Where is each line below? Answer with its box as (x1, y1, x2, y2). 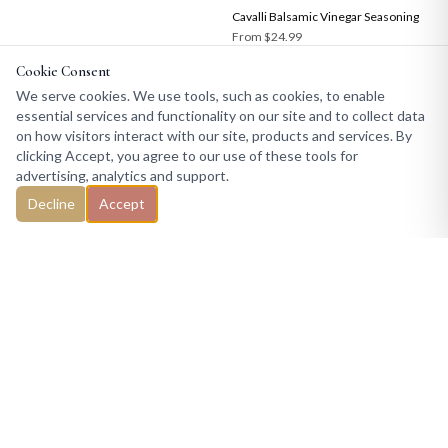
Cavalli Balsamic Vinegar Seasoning (232, 8, 419, 24)
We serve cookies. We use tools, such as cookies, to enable (16, 87, 385, 104)
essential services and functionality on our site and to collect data (16, 107, 425, 124)
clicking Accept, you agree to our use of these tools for (16, 147, 358, 164)
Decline (28, 195, 75, 212)
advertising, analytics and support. (16, 167, 229, 184)
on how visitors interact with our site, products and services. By (16, 127, 412, 144)
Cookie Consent (16, 63, 110, 80)
